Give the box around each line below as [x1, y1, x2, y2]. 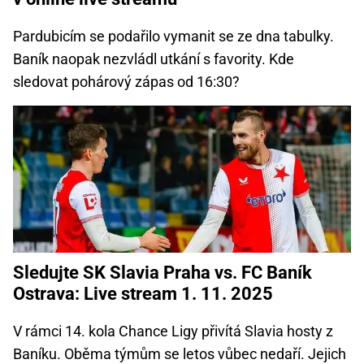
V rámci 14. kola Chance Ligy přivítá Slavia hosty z [13, 323, 333, 340]
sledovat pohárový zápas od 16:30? [13, 73, 240, 91]
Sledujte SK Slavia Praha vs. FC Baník [13, 262, 312, 284]
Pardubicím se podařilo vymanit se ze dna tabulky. [13, 28, 334, 45]
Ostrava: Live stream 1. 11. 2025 [13, 284, 273, 305]
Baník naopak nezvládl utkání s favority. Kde [13, 50, 294, 68]
